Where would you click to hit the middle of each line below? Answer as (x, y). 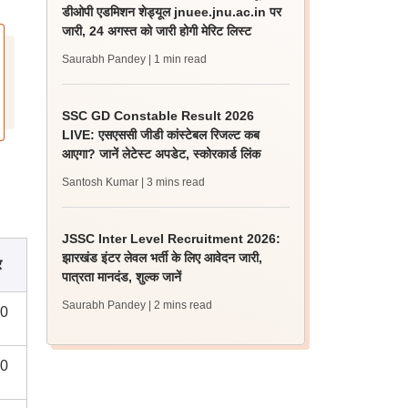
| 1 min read (178, 59)
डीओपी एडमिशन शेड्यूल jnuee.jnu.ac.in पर (172, 12)
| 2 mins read (181, 305)
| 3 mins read (173, 182)
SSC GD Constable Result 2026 (158, 116)
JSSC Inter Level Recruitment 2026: (172, 239)
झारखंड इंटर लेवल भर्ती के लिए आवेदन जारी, (163, 258)
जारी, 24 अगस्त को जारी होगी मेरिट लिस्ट (157, 31)
